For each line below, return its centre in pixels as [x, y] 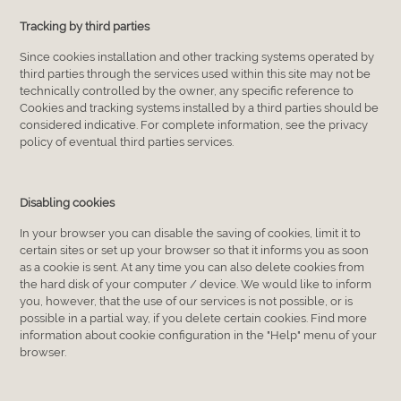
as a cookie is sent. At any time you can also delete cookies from [192, 267]
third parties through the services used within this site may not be [196, 73]
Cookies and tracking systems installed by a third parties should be [200, 107]
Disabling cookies [68, 202]
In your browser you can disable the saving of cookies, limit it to [191, 233]
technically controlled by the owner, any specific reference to [187, 90]
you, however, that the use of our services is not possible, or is [187, 301]
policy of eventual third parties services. [127, 141]
